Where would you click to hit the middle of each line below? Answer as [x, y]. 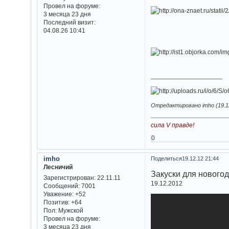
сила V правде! [173, 125]
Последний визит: [69, 22]
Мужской [70, 210]
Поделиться [166, 159]
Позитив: [56, 202]
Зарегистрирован [68, 177]
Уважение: [58, 194]
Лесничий [58, 167]
